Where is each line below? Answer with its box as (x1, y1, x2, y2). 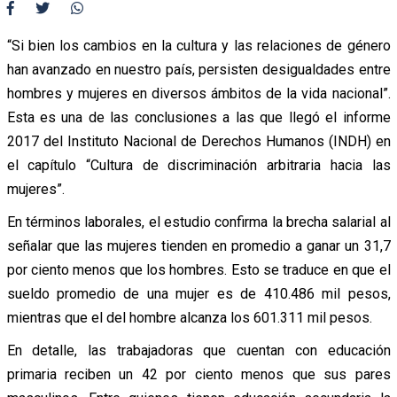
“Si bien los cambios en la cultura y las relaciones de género (6, 36, 391, 54)
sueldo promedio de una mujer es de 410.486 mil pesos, (6, 284, 391, 302)
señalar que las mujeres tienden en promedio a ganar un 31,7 (6, 237, 391, 254)
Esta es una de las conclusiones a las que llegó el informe (6, 108, 391, 126)
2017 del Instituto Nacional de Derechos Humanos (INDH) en (6, 132, 391, 150)
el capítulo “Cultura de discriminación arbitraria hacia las (6, 156, 391, 174)
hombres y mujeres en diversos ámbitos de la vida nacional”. (6, 84, 391, 102)
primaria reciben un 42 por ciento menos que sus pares (6, 365, 391, 383)
